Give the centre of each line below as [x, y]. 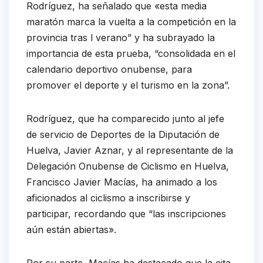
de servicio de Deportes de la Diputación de [123, 135]
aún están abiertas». [71, 230]
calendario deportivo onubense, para [109, 70]
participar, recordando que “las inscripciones [126, 214]
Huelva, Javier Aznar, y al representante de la [130, 151]
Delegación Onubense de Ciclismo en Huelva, [128, 166]
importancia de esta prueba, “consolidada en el [131, 54]
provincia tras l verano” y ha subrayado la [121, 38]
